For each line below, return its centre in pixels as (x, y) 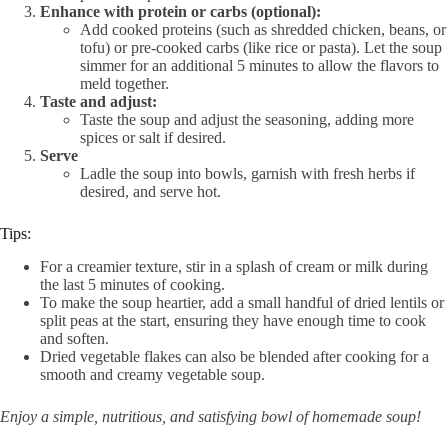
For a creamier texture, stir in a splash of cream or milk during (234, 266)
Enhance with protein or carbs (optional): (180, 11)
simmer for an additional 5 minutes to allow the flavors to (259, 65)
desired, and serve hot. (150, 191)
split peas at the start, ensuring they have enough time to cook (233, 320)
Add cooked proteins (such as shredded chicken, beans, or (263, 29)
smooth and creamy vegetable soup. (152, 374)
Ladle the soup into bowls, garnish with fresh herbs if (247, 173)
